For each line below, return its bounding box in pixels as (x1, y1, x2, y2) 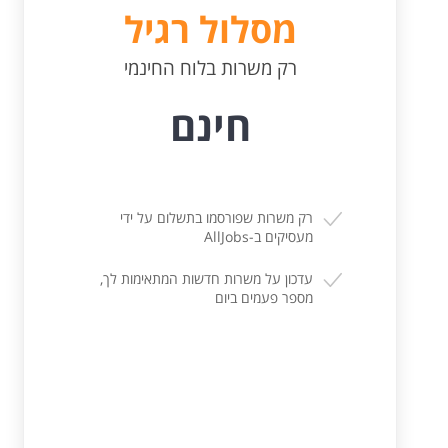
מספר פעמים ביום (215, 288, 314, 307)
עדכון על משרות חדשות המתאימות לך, (100, 269, 314, 288)
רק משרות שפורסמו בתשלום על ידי (120, 207, 314, 227)
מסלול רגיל (123, 5, 297, 54)
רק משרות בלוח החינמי (123, 55, 297, 81)
